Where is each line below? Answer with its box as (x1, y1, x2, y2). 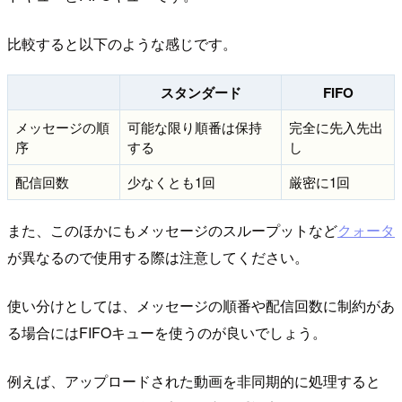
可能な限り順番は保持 (127, 117, 262, 136)
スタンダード (160, 82, 241, 102)
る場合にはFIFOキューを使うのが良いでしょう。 (7, 322, 327, 344)
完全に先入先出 (289, 117, 383, 136)
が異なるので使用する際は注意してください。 (7, 247, 309, 268)
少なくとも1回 (127, 171, 215, 191)
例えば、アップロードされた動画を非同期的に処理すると (7, 371, 380, 392)
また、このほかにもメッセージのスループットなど (7, 220, 337, 241)
